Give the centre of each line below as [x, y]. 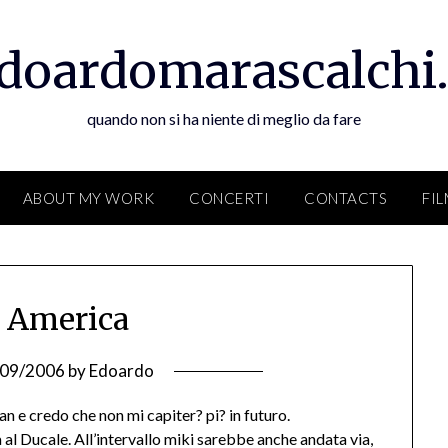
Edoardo [121, 371]
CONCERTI [229, 198]
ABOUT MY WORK [88, 198]
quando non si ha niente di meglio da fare [224, 118]
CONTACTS [345, 198]
